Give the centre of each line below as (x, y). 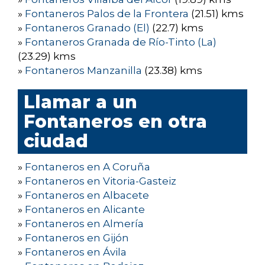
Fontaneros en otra (115, 122)
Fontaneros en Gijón (77, 238)
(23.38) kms (172, 71)
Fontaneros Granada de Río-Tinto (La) (121, 42)
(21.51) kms (216, 14)
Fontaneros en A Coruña (88, 167)
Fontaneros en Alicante (85, 210)
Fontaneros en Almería (84, 224)
